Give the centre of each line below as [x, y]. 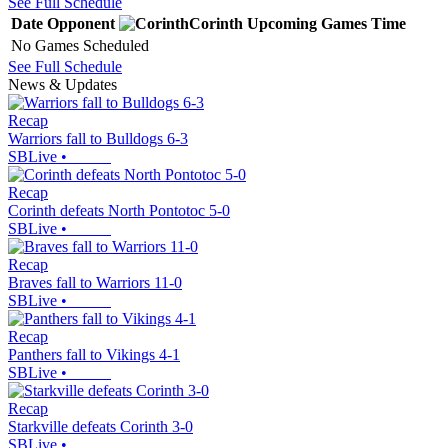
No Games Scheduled [80, 45]
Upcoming [282, 23]
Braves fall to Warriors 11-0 [95, 282]
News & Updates [62, 84]
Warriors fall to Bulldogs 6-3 [98, 138]
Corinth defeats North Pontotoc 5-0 [119, 210]
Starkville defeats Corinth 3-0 [100, 426]
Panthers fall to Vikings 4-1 [94, 354]
